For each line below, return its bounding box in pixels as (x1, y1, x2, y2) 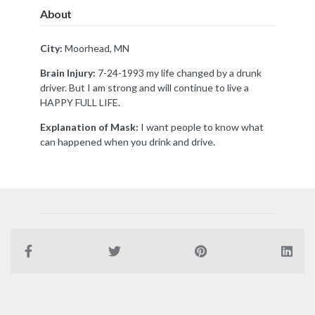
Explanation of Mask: (40, 121, 139, 133)
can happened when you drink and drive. (40, 136, 215, 148)
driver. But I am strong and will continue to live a (40, 82, 249, 94)
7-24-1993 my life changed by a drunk (96, 67, 262, 79)
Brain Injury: (40, 67, 96, 79)
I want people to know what (139, 121, 264, 133)
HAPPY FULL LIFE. (40, 96, 120, 108)
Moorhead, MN (63, 42, 129, 54)
